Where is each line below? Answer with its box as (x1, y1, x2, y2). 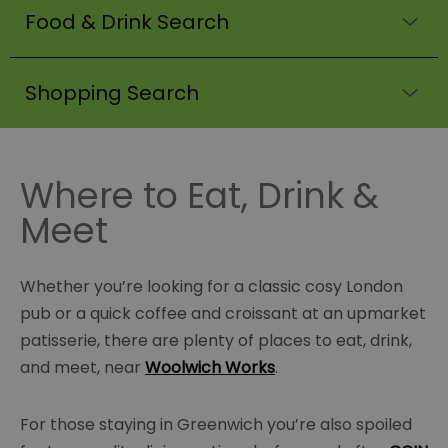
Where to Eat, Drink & (20, 171, 379, 221)
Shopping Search (25, 79, 199, 108)
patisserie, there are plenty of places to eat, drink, (20, 329, 412, 353)
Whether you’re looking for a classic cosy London (20, 275, 403, 299)
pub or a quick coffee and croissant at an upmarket (20, 302, 426, 326)
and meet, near (20, 356, 145, 380)
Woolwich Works (145, 356, 275, 380)
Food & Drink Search (25, 8, 229, 37)
